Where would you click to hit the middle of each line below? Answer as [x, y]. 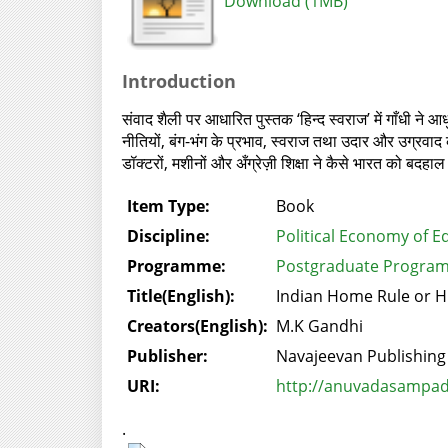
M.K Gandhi [319, 325]
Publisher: [167, 355]
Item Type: [168, 205]
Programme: [176, 265]
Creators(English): [197, 325]
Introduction [178, 80]
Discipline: [168, 235]
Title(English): [180, 295]
